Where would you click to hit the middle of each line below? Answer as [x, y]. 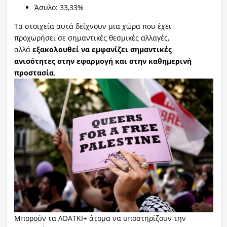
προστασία [34, 73]
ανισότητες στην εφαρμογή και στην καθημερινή [103, 61]
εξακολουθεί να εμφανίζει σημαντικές [102, 50]
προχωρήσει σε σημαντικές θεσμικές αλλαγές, [91, 38]
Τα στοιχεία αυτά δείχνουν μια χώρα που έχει [92, 26]
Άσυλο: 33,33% [59, 8]
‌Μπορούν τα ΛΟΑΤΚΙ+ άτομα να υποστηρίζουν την [100, 218]
